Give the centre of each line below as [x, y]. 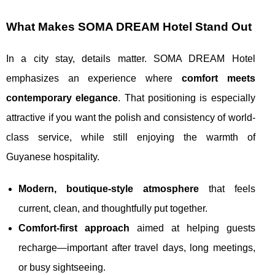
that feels [227, 188]
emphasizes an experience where [94, 78]
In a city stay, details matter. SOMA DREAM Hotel [131, 58]
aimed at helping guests [192, 228]
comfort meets [218, 78]
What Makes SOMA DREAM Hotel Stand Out [129, 26]
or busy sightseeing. [62, 267]
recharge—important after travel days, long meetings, [137, 247]
